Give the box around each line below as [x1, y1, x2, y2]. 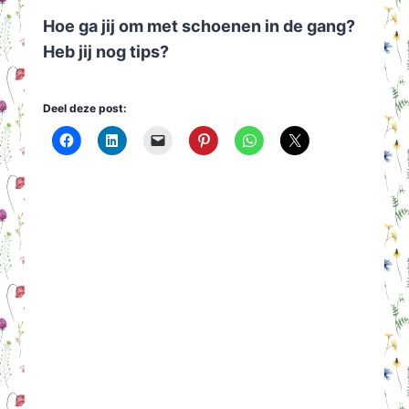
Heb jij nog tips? [42, 42, 169, 62]
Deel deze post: [42, 101, 127, 116]
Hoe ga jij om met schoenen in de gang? [42, 16, 355, 37]
